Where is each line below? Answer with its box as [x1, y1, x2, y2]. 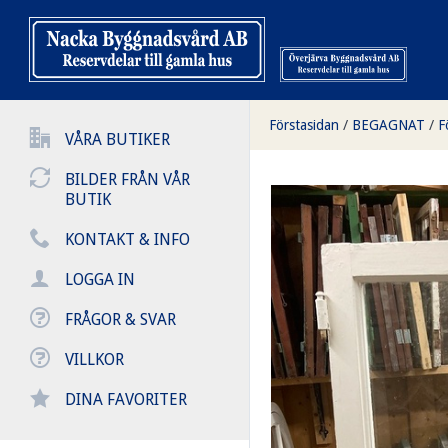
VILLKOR [65, 350, 124, 369]
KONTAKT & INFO [65, 230, 190, 249]
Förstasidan [269, 117, 339, 133]
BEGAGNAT [352, 117, 425, 133]
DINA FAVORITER [65, 390, 187, 409]
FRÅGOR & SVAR [65, 310, 176, 329]
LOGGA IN [65, 270, 135, 289]
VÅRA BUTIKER [65, 130, 170, 149]
